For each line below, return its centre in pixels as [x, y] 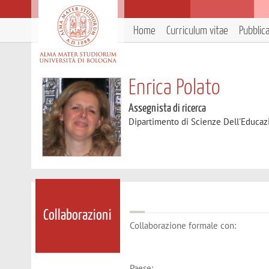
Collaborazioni [78, 216]
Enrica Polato [175, 88]
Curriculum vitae [197, 31]
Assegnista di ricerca [168, 108]
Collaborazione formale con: [183, 225]
